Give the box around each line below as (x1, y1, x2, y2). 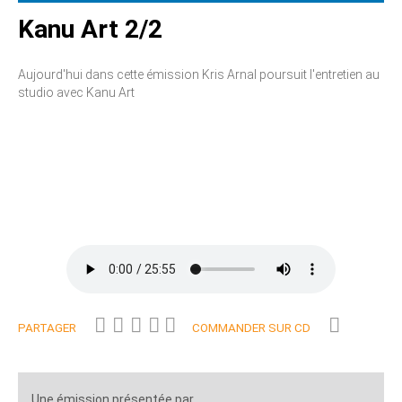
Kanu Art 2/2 (18, 13, 162, 44)
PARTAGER (18, 320, 76, 335)
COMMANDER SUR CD (192, 320, 310, 335)
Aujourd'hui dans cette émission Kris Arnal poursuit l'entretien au (18, 66, 380, 82)
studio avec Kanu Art (18, 84, 135, 100)
